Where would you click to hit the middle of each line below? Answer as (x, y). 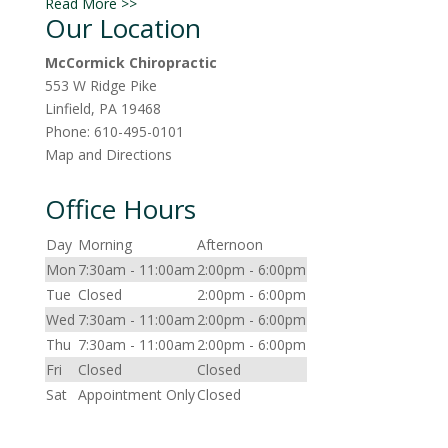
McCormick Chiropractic (130, 62)
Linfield (67, 108)
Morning (104, 244)
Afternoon (229, 244)
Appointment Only (136, 394)
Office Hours (120, 209)
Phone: (69, 131)
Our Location (122, 28)
